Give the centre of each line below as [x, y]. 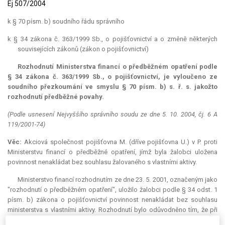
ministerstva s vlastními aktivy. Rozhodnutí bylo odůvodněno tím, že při [113, 210]
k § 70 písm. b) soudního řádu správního [66, 22]
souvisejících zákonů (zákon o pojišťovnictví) [83, 49]
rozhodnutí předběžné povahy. [56, 97]
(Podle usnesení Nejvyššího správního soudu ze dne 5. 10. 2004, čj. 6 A [113, 115]
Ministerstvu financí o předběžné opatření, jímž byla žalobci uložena [113, 152]
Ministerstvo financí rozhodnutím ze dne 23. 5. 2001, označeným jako [118, 180]
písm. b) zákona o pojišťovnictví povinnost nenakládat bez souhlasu [113, 200]
